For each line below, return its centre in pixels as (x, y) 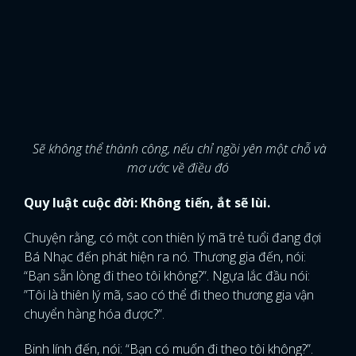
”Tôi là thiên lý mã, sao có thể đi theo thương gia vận (169, 295)
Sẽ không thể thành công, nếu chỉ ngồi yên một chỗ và (180, 149)
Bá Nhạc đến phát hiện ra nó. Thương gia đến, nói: (165, 257)
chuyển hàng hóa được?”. (96, 314)
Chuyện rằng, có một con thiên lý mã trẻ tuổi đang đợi (172, 238)
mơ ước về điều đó (178, 168)
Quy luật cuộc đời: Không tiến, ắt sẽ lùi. (147, 203)
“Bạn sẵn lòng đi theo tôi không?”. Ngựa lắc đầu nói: (167, 276)
